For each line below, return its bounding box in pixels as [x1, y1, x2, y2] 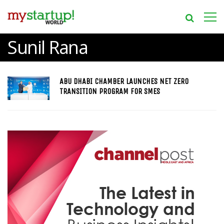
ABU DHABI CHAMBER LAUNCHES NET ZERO [59, 76, 188, 86]
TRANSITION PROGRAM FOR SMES [59, 86, 160, 96]
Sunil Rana [7, 35, 87, 59]
